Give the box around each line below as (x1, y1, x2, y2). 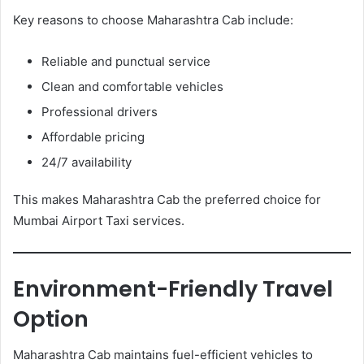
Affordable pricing (41, 128, 145, 145)
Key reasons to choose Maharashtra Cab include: (13, 11, 293, 28)
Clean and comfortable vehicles (41, 78, 223, 94)
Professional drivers (41, 103, 158, 119)
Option (13, 303, 89, 334)
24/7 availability (41, 154, 132, 170)
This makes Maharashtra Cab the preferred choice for (13, 191, 321, 207)
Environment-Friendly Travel (13, 273, 333, 304)
